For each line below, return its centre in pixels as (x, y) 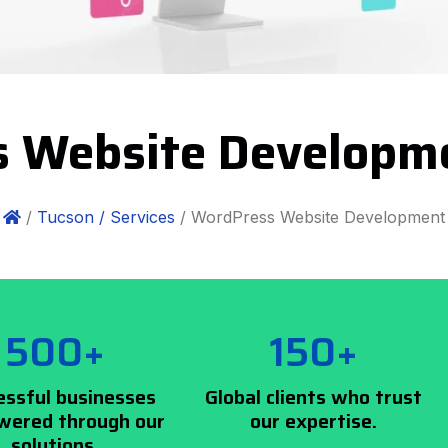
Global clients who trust (313, 397)
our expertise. (313, 421)
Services (142, 217)
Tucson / (71, 217)
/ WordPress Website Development (310, 217)
